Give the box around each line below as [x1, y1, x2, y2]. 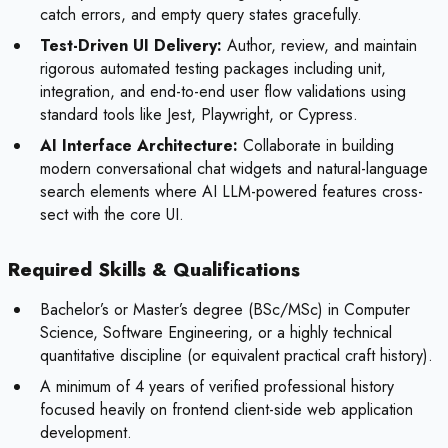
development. [40, 421, 132, 445]
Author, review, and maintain [222, 34, 417, 58]
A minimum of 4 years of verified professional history [40, 375, 394, 399]
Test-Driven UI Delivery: [40, 34, 222, 58]
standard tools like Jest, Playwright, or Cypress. [40, 103, 358, 127]
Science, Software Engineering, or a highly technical [40, 321, 392, 345]
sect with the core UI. [40, 203, 184, 227]
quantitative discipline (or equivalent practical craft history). [40, 344, 433, 368]
